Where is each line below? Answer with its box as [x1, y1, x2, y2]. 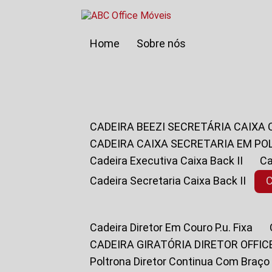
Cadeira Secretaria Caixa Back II [97, 174, 246, 187]
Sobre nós [143, 37, 186, 50]
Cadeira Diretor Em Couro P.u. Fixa [97, 221, 253, 234]
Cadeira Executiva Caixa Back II [97, 154, 243, 167]
